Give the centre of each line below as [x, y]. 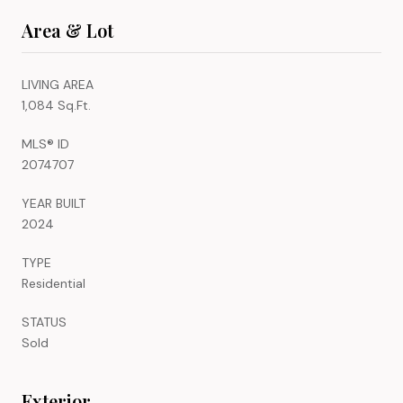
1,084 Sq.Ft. [56, 105]
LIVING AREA [58, 84]
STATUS [44, 322]
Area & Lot [67, 30]
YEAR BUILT [54, 203]
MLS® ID [45, 143]
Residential [54, 283]
